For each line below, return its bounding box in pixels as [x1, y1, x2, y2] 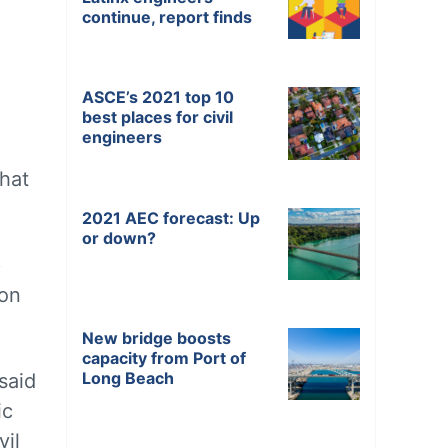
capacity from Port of [82, 347, 246, 368]
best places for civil [82, 107, 233, 128]
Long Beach [82, 367, 174, 388]
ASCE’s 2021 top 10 [82, 87, 234, 108]
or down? [82, 227, 156, 248]
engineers [82, 127, 162, 148]
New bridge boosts [82, 327, 231, 348]
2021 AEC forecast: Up [82, 207, 260, 228]
